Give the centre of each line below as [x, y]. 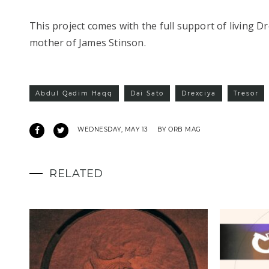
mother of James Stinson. [88, 43]
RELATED [77, 174]
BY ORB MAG [179, 130]
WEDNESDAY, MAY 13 [113, 130]
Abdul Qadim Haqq [74, 94]
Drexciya [199, 94]
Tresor [246, 94]
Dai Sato [147, 94]
